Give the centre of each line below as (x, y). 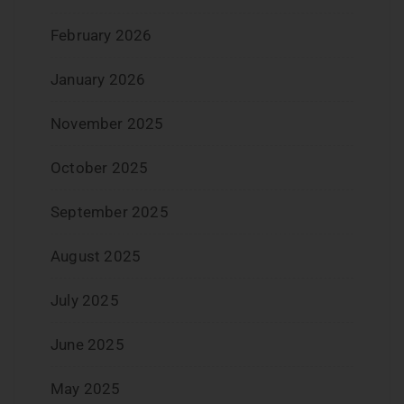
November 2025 (107, 124)
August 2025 (96, 257)
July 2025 (85, 301)
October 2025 (100, 168)
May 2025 (86, 389)
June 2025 (87, 345)
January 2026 (98, 80)
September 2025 (110, 212)
